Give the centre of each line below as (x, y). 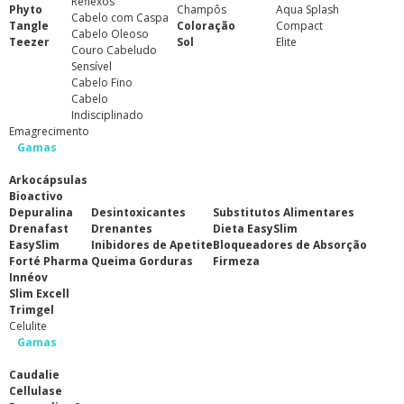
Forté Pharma (49, 261)
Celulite (28, 326)
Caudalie (34, 375)
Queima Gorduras (142, 261)
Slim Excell (39, 294)
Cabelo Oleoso (110, 34)
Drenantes (122, 229)
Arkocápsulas (48, 180)
